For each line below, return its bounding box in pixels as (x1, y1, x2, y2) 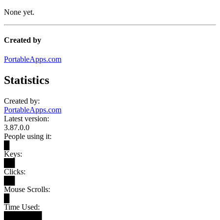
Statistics (4, 74, 49, 87)
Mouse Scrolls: (4, 185, 50, 193)
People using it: (4, 132, 52, 140)
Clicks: (4, 167, 26, 176)
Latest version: (4, 114, 49, 123)
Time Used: (4, 203, 40, 211)
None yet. (4, 7, 34, 16)
